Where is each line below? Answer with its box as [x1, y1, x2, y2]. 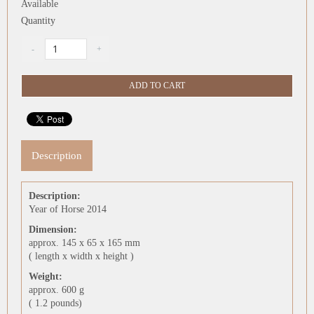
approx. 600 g [28, 285, 84, 296]
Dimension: [28, 224, 77, 235]
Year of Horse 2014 [28, 204, 107, 215]
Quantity [20, 15, 55, 27]
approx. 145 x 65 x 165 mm [28, 238, 140, 249]
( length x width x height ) [28, 251, 134, 262]
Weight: [28, 271, 62, 282]
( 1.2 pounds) [28, 298, 82, 309]
